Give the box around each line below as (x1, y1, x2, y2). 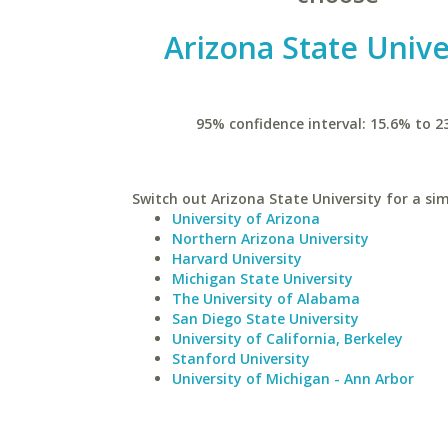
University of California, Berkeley (172, 329, 403, 348)
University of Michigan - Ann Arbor (172, 369, 414, 388)
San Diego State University (172, 309, 359, 328)
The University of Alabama (172, 289, 360, 308)
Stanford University (172, 349, 310, 368)
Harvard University (172, 249, 302, 268)
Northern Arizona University (172, 229, 369, 248)
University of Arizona (172, 209, 320, 228)
